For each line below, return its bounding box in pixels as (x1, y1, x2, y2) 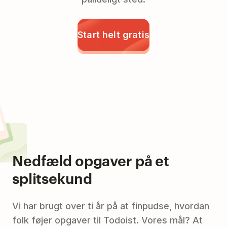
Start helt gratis (77, 29, 150, 41)
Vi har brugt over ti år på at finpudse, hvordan (12, 200, 209, 211)
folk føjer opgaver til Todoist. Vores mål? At (12, 214, 203, 225)
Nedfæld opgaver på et (12, 150, 170, 170)
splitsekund (12, 168, 92, 187)
